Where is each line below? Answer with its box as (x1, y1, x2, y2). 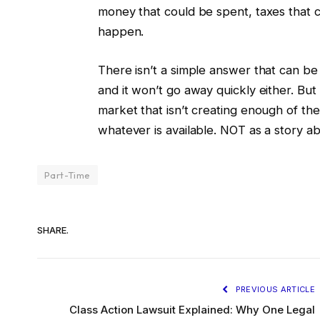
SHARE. (37, 224, 69, 236)
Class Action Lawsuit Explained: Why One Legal (69, 302, 315, 316)
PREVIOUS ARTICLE (233, 284, 315, 294)
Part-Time (44, 169, 91, 181)
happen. (97, 24, 144, 39)
